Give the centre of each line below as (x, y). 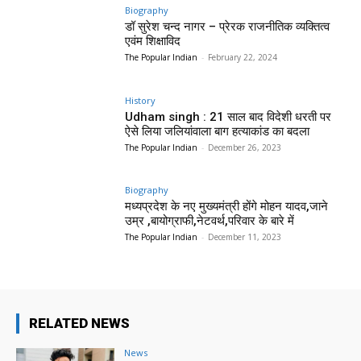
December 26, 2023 (245, 147)
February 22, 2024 (243, 57)
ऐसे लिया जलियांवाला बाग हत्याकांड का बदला (218, 131)
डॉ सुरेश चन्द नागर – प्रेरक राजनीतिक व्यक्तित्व (228, 26)
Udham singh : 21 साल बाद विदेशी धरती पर (228, 116)
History (141, 100)
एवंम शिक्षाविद (153, 41)
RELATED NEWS (79, 324)
